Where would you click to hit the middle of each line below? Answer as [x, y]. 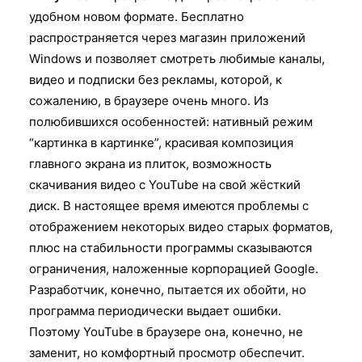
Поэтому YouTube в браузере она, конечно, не [166, 331]
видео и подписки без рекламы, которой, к [156, 79]
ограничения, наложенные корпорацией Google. [174, 268]
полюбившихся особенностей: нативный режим [171, 121]
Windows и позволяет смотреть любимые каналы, [177, 58]
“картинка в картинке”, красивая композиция [161, 142]
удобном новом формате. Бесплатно [137, 16]
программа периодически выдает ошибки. [155, 310]
